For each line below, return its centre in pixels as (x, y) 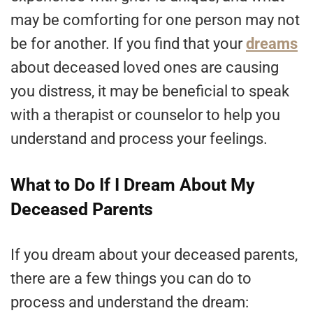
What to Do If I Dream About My (133, 185)
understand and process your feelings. (139, 139)
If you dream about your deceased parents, (154, 255)
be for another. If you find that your (128, 44)
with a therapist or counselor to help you (145, 115)
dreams (272, 44)
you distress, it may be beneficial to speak (150, 92)
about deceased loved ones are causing (145, 68)
